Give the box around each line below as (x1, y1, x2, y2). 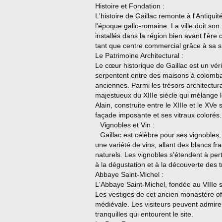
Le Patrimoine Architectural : (95, 52, 183, 59)
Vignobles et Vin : (100, 121, 155, 129)
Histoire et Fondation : (95, 2, 165, 10)
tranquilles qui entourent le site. (95, 210, 193, 218)
